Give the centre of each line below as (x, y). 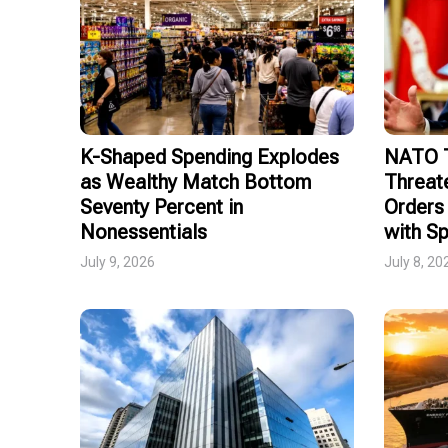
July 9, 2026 (117, 262)
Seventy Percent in (161, 207)
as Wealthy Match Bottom (196, 182)
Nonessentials (143, 232)
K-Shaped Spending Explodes (209, 157)
